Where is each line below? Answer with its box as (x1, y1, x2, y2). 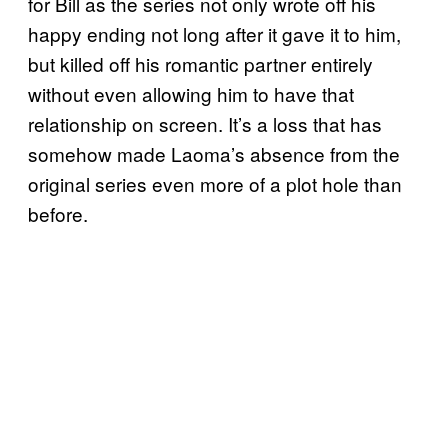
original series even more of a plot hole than (28, 169, 402, 197)
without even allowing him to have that (28, 79, 354, 107)
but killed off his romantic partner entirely (28, 49, 373, 77)
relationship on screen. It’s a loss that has (28, 109, 382, 137)
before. (28, 199, 88, 227)
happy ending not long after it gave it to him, (28, 19, 401, 47)
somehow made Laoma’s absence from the (28, 139, 400, 167)
